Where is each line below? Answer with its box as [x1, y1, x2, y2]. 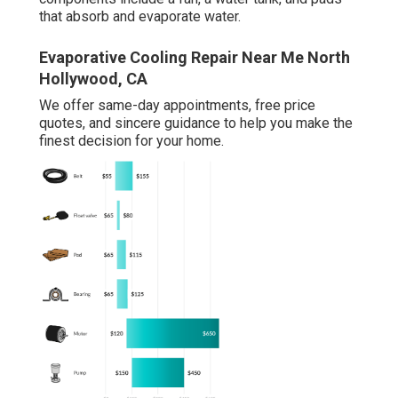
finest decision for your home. [39, 132, 224, 150]
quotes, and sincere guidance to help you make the [39, 115, 353, 132]
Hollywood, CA [39, 69, 147, 89]
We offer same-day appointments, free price [39, 97, 315, 115]
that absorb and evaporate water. [39, 8, 241, 26]
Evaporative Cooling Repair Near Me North [39, 48, 350, 68]
